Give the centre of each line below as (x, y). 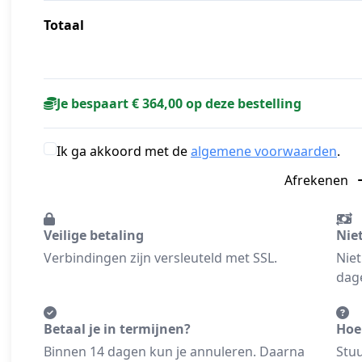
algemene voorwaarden (264, 152)
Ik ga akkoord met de (124, 152)
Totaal (64, 25)
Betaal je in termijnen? (117, 329)
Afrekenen (318, 181)
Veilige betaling (94, 236)
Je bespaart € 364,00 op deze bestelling (179, 104)
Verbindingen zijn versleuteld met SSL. (160, 258)
